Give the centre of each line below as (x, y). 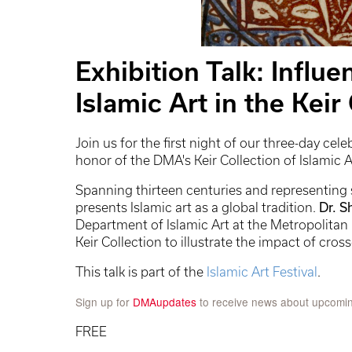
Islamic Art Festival (262, 272)
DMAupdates (165, 302)
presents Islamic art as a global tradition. (197, 207)
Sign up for (104, 302)
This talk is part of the (141, 272)
